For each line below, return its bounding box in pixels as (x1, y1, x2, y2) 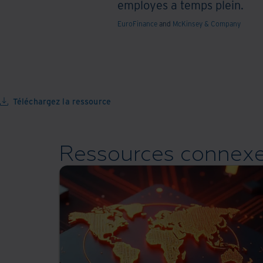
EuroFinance (117, 19, 157, 28)
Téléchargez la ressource (13, 96, 111, 107)
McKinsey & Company (173, 19, 241, 28)
